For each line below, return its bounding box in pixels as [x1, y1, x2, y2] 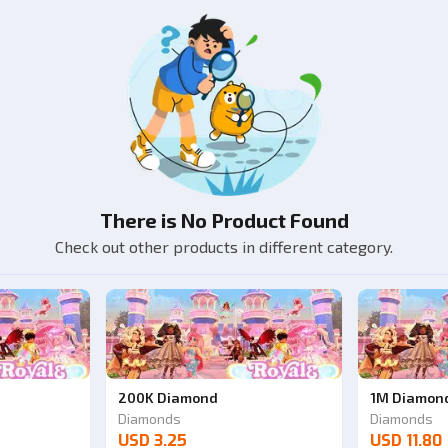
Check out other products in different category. [55, 237, 393, 256]
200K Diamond [117, 389, 218, 406]
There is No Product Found [99, 208, 349, 232]
